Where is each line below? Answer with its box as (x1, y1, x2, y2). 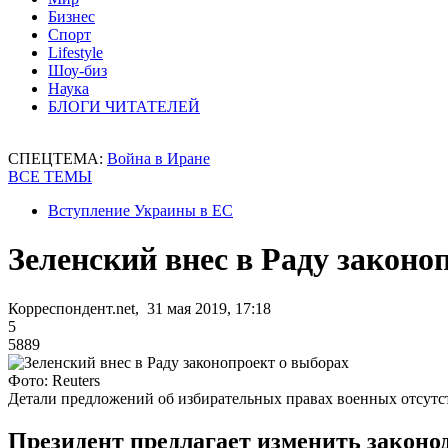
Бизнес (48, 8, 95, 25)
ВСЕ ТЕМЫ (8, 168, 92, 185)
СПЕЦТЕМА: (8, 150, 107, 167)
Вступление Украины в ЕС (48, 202, 233, 219)
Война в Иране (107, 150, 210, 167)
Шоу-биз (48, 62, 107, 79)
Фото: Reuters (8, 371, 100, 389)
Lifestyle (48, 44, 103, 61)
